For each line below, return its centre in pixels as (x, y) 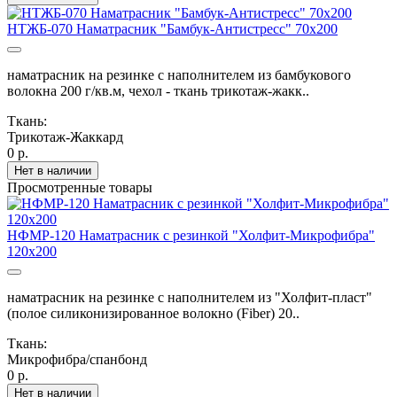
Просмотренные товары (80, 187)
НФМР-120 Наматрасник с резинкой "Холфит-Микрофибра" (191, 235)
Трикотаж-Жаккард (65, 136)
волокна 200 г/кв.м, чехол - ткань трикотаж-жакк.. (158, 90)
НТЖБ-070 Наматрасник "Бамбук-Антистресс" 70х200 (172, 28)
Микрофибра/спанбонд (77, 359)
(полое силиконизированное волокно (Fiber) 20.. (153, 313)
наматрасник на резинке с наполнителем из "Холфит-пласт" (190, 297)
